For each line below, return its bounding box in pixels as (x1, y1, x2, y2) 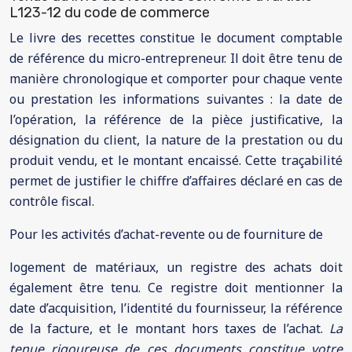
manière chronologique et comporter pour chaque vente (9, 70, 343, 87)
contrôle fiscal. (9, 192, 94, 210)
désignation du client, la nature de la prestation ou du (9, 131, 343, 148)
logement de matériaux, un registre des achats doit (9, 258, 343, 276)
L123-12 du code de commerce (9, 4, 210, 21)
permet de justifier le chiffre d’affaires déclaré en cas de (9, 172, 343, 189)
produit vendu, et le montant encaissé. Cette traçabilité (9, 152, 343, 169)
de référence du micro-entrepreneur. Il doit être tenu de (9, 49, 343, 67)
